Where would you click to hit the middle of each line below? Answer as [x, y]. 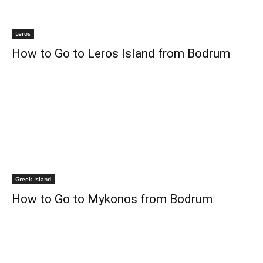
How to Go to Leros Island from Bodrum [121, 53]
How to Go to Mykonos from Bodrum [112, 199]
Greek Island [33, 179]
